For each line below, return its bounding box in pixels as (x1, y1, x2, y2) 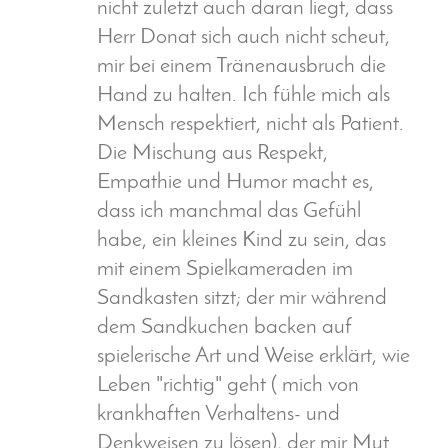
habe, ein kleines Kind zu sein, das (97, 230, 386, 252)
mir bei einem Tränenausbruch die (97, 56, 386, 78)
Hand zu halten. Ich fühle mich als (97, 85, 390, 107)
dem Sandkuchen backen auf (97, 317, 352, 339)
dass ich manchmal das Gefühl (97, 201, 361, 223)
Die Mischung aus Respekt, (97, 143, 328, 165)
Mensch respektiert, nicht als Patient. (97, 114, 404, 136)
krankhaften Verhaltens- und (97, 404, 340, 426)
